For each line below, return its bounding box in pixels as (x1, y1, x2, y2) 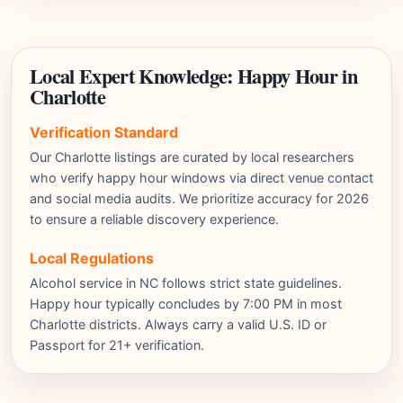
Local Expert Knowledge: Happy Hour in (30, 61, 358, 91)
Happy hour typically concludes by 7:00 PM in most (30, 296, 342, 311)
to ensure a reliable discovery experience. (30, 211, 279, 227)
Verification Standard (30, 123, 178, 141)
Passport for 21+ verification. (30, 337, 204, 353)
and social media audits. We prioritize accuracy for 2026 (30, 191, 369, 206)
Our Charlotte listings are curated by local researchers (30, 149, 354, 165)
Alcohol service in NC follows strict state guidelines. (30, 275, 342, 291)
